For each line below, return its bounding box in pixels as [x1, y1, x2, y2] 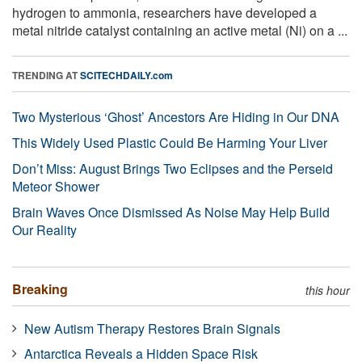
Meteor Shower [12, 176, 99, 196]
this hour [305, 281, 350, 298]
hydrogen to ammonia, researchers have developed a [12, 2, 317, 22]
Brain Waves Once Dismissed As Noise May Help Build [12, 202, 330, 221]
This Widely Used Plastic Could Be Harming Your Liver [12, 133, 327, 152]
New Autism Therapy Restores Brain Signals [24, 318, 280, 338]
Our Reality [12, 220, 77, 239]
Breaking [12, 279, 68, 298]
